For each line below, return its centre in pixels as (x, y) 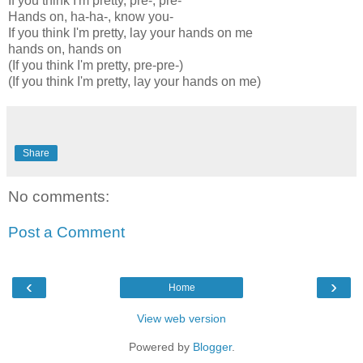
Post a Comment (66, 232)
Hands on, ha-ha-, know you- (91, 17)
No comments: (59, 197)
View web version (181, 319)
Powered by (160, 347)
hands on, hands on (65, 49)
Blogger (212, 347)
